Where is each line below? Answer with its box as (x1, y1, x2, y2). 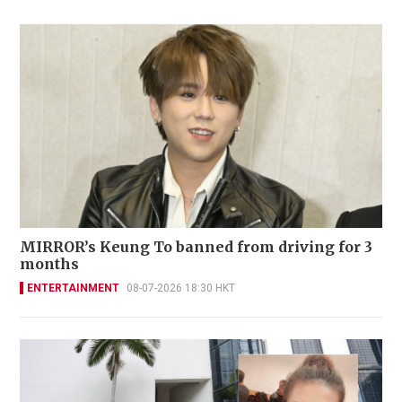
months (20, 255, 79, 274)
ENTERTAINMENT (27, 282, 119, 295)
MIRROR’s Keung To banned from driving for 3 (20, 238, 372, 257)
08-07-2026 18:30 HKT (127, 282, 235, 295)
